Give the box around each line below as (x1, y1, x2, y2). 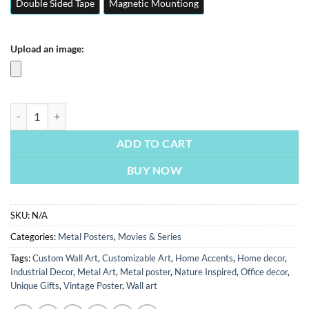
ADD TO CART (116, 137, 193, 150)
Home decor (237, 252, 285, 263)
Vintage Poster (63, 279, 122, 291)
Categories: (10, 230, 58, 242)
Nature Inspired (175, 266, 237, 277)
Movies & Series (118, 230, 181, 242)
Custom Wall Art (32, 252, 98, 263)
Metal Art (77, 266, 116, 277)
